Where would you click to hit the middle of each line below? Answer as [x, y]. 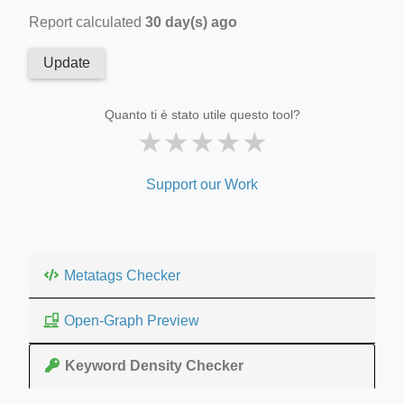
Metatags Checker [122, 275]
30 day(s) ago [191, 22]
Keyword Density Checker [154, 366]
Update [67, 62]
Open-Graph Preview [132, 320]
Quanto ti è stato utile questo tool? [202, 114]
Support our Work [202, 184]
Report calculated [87, 22]
